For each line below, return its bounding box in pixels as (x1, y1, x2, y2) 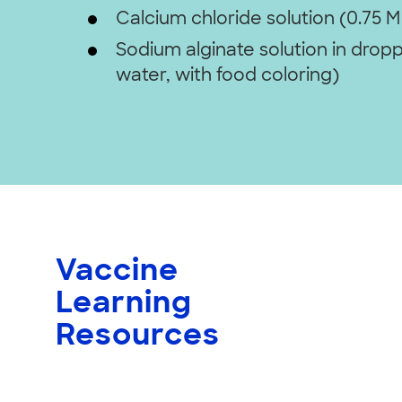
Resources (56, 322, 220, 353)
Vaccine (56, 258, 179, 288)
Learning (56, 290, 192, 320)
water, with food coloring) (115, 68, 339, 86)
